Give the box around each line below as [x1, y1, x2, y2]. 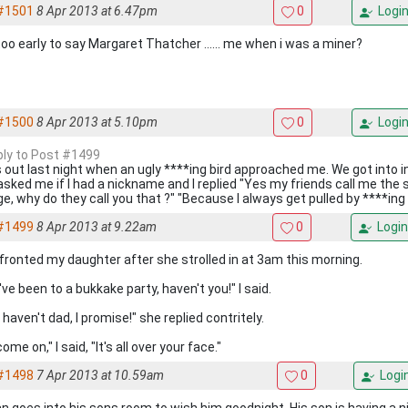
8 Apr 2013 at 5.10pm [36, 115, 158, 129]
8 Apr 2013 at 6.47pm [36, 4, 158, 18]
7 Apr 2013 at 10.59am [36, 368, 164, 382]
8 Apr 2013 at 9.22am [36, 219, 157, 234]
